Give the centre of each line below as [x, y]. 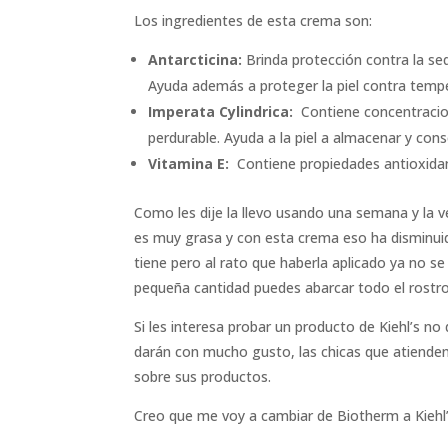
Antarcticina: [195, 59]
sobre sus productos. [203, 376]
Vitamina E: [189, 163]
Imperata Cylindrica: [223, 111]
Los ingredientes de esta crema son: [253, 20]
